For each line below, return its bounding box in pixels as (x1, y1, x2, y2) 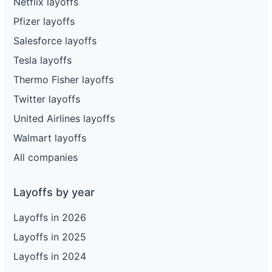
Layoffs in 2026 (13, 211, 86, 223)
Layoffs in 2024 (13, 250, 86, 262)
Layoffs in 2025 (13, 230, 86, 243)
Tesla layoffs (13, 53, 72, 66)
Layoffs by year (13, 185, 95, 199)
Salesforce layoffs (13, 34, 97, 47)
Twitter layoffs (13, 92, 80, 105)
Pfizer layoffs (13, 15, 75, 27)
